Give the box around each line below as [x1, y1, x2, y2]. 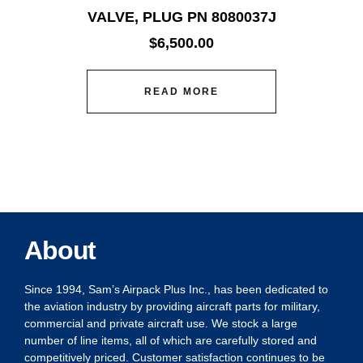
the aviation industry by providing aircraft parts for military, [24, 300, 320, 314]
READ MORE [144, 86, 219, 98]
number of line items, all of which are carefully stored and [24, 334, 317, 348]
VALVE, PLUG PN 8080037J [87, 9, 276, 26]
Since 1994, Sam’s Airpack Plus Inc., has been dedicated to [24, 283, 328, 297]
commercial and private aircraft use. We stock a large [24, 317, 297, 331]
